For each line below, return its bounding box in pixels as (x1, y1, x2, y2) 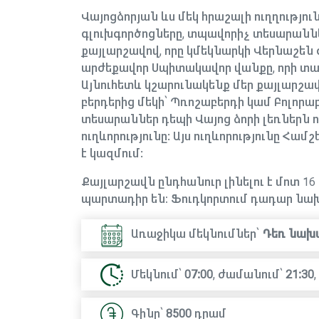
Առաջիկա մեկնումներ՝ (131, 229, 259, 239)
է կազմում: (81, 148, 143, 159)
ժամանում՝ (218, 268, 286, 280)
